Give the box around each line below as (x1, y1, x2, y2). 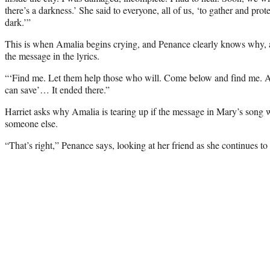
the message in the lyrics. (5, 49, 99, 62)
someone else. (5, 116, 58, 130)
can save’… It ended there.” (5, 83, 110, 96)
